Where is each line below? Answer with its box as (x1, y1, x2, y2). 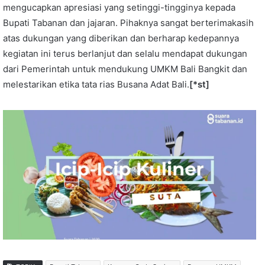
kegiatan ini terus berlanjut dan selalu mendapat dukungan (3, 47, 247, 59)
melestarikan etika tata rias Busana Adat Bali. (3, 78, 189, 90)
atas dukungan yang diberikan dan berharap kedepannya (3, 32, 239, 44)
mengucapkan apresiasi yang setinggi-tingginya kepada (3, 1, 235, 13)
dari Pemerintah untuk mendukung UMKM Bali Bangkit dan (3, 63, 247, 75)
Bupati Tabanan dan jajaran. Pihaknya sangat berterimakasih (3, 17, 254, 28)
